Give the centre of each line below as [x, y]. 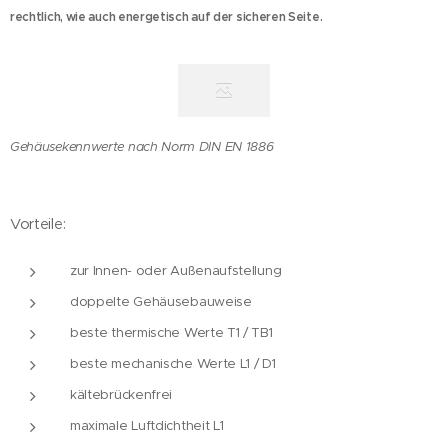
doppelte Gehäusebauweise [161, 301]
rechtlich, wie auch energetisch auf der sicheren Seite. [166, 17]
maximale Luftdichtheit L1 [147, 425]
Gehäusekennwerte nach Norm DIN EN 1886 [142, 146]
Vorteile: [38, 223]
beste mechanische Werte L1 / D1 [173, 363]
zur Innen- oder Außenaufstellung [176, 270]
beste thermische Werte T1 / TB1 [171, 332]
